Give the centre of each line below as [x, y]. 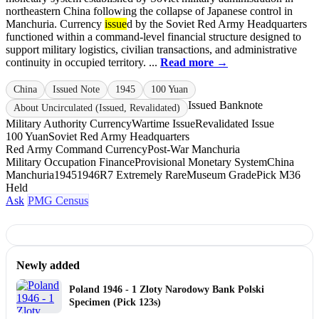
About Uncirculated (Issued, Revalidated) [97, 108]
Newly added [48, 266]
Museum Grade [221, 175]
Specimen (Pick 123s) [115, 303]
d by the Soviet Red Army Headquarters [217, 24]
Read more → [194, 63]
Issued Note [76, 90]
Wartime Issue [163, 124]
